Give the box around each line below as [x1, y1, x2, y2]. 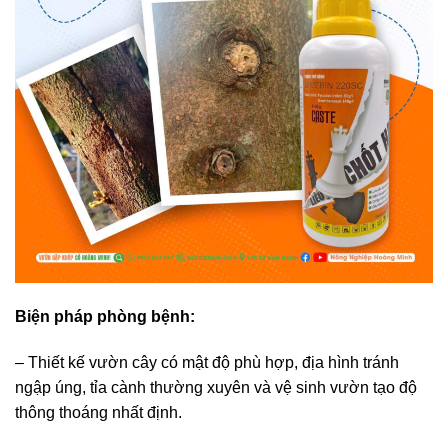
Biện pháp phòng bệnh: [15, 307, 195, 325]
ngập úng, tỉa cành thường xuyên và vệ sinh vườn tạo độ [15, 378, 417, 396]
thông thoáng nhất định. [15, 403, 186, 421]
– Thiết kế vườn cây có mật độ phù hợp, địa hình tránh [15, 353, 399, 371]
